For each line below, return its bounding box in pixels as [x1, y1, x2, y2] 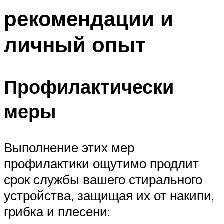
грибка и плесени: [4, 203, 110, 220]
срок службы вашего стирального [4, 171, 202, 188]
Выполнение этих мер [4, 139, 134, 156]
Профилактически [4, 74, 174, 99]
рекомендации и [4, 5, 173, 31]
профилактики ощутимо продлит [4, 155, 199, 172]
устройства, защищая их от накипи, [4, 187, 214, 204]
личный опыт [4, 31, 146, 57]
